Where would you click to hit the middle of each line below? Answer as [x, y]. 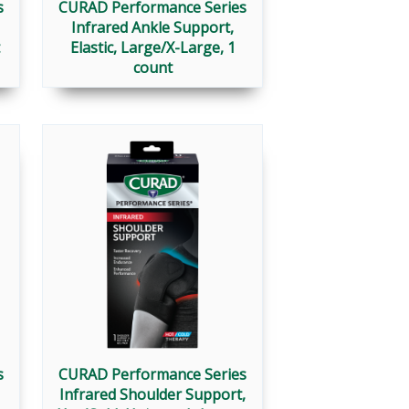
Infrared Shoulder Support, [152, 395]
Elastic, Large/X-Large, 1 [152, 48]
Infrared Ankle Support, [152, 28]
